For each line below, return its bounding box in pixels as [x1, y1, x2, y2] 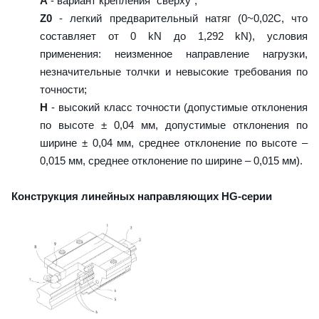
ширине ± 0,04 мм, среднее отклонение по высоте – [40, 136, 308, 149]
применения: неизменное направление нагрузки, [40, 47, 308, 60]
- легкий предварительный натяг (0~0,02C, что [52, 11, 308, 24]
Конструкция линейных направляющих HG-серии [11, 189, 272, 202]
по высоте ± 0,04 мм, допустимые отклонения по [40, 118, 308, 131]
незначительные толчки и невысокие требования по [40, 65, 308, 78]
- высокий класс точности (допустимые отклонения [48, 100, 308, 113]
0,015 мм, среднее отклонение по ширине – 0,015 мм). [40, 154, 303, 167]
